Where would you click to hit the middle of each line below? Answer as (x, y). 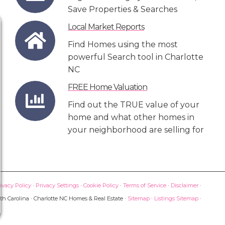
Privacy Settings (57, 186)
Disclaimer (185, 186)
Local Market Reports (106, 27)
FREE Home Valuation (107, 87)
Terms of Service (145, 186)
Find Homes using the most (123, 44)
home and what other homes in (131, 117)
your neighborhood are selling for (136, 130)
